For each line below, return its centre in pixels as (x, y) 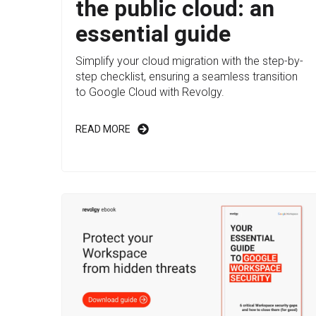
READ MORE (103, 129)
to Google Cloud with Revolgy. (150, 92)
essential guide (153, 34)
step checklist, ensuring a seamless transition (187, 77)
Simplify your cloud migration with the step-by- (189, 61)
